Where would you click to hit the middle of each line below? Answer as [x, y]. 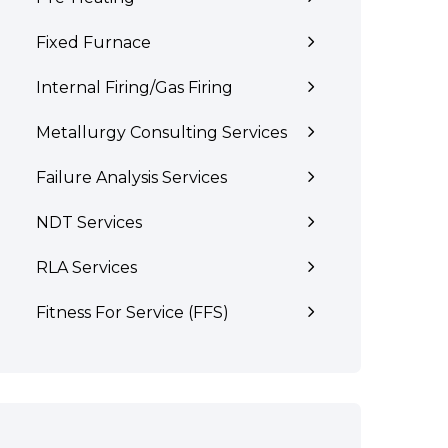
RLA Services [86, 267]
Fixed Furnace [93, 42]
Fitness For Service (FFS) [132, 312]
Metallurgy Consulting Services [161, 132]
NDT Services [89, 222]
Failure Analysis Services [131, 177]
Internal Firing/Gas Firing [134, 87]
